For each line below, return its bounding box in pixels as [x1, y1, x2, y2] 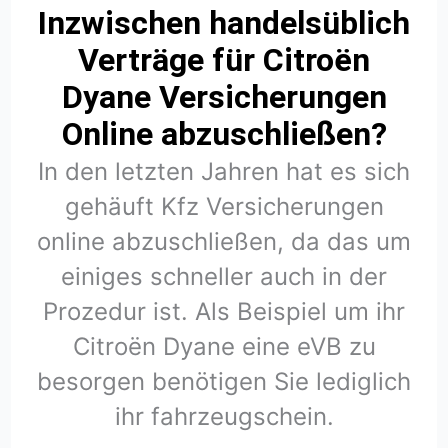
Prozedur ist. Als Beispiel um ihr [43, 297, 405, 327]
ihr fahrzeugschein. [114, 402, 334, 432]
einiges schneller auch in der [61, 262, 387, 292]
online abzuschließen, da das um [37, 227, 411, 257]
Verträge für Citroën [78, 41, 370, 80]
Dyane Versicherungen [61, 78, 387, 117]
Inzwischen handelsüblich [38, 4, 410, 43]
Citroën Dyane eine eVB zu [72, 332, 376, 362]
